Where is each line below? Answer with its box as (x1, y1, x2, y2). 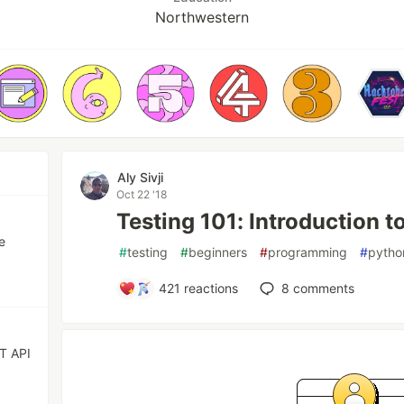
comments (289, 280, 355, 297)
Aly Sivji (117, 170, 164, 186)
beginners (188, 244, 248, 261)
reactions (180, 280, 239, 297)
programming (268, 244, 348, 261)
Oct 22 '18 (116, 188, 168, 202)
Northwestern (155, 8, 249, 26)
